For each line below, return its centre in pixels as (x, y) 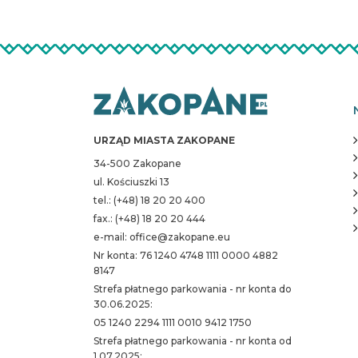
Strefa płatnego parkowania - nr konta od (193, 341)
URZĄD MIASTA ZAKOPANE (164, 140)
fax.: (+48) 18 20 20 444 (149, 219)
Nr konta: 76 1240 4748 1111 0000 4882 (186, 255)
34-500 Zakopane (137, 163)
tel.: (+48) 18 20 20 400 (149, 200)
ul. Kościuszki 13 (131, 182)
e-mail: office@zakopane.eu (162, 237)
